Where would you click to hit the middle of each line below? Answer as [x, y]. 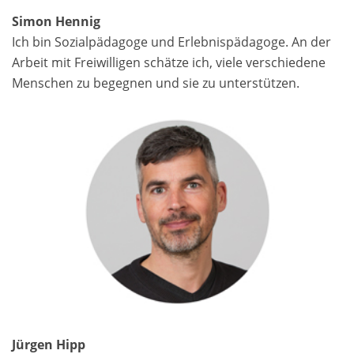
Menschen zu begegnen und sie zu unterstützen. [157, 83]
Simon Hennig [56, 22]
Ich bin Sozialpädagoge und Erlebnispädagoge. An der [171, 42]
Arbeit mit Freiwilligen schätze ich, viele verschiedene [169, 63]
